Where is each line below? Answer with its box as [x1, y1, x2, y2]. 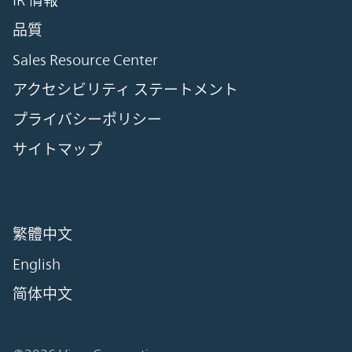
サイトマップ [13, 141, 102, 159]
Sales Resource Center [13, 51, 158, 69]
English [13, 255, 60, 273]
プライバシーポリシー [13, 111, 162, 129]
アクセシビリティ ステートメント [13, 81, 238, 99]
